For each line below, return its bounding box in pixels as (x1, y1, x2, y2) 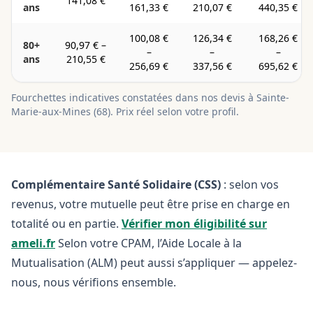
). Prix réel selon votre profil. (108, 105, 239, 118)
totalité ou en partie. (11, 216, 119, 231)
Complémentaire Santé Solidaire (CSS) (11, 177, 221, 192)
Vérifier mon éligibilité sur (122, 216, 267, 231)
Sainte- (256, 91, 289, 104)
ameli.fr (11, 235, 55, 251)
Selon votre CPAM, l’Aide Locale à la (58, 235, 242, 251)
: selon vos (221, 177, 279, 192)
